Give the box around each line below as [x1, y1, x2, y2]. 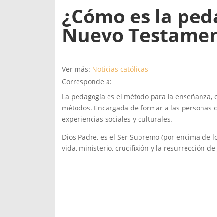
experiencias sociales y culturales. [62, 114, 172, 124]
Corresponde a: [62, 77, 112, 87]
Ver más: [62, 64, 92, 74]
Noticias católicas [92, 64, 148, 74]
